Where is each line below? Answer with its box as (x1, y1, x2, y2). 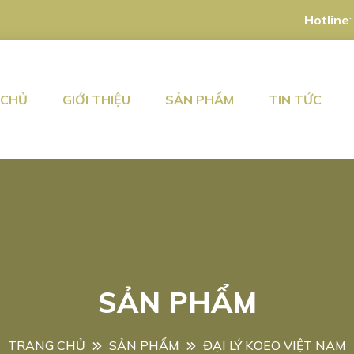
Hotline (304, 12, 349, 28)
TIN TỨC (269, 92, 322, 107)
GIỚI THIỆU (62, 92, 130, 107)
